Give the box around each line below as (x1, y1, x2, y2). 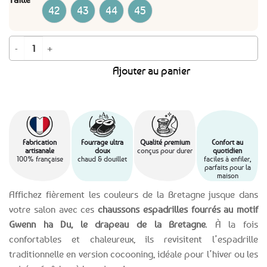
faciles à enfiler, (203, 154, 252, 163)
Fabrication (23, 137, 57, 147)
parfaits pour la (204, 162, 251, 172)
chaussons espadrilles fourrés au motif (94, 203, 258, 215)
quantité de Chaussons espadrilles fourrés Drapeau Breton (9, 37, 213, 48)
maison (216, 170, 238, 180)
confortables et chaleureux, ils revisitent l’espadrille (9, 232, 258, 245)
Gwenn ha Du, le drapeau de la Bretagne (9, 218, 206, 230)
